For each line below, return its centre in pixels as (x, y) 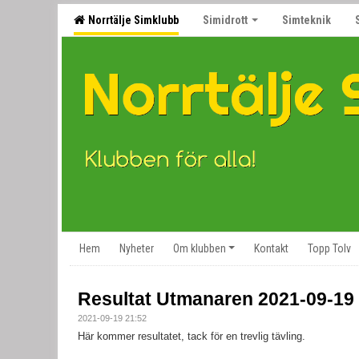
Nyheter (137, 248)
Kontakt (271, 248)
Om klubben (200, 248)
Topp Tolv (329, 248)
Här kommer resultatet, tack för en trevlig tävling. (192, 336)
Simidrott (226, 20)
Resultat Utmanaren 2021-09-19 (216, 298)
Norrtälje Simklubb (131, 20)
